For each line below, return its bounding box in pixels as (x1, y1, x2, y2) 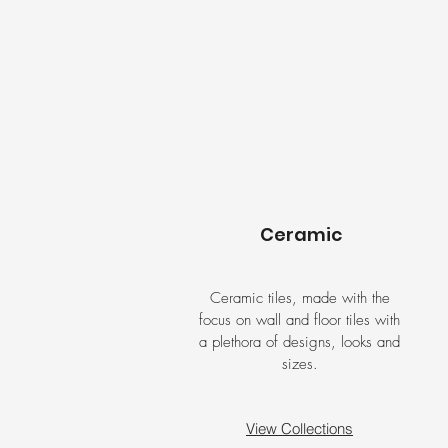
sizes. (281, 354, 318, 374)
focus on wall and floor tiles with (199, 310, 400, 330)
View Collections (246, 419, 353, 438)
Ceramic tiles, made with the (209, 288, 390, 308)
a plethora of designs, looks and (199, 332, 400, 352)
